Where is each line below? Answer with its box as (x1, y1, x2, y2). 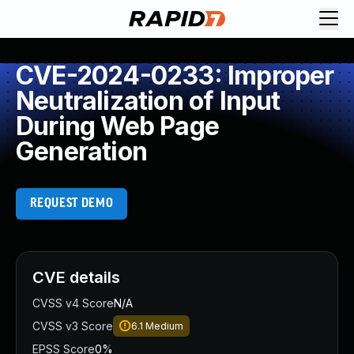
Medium (145, 320, 183, 332)
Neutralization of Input (16, 85, 281, 116)
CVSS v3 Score (32, 319, 113, 333)
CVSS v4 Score (32, 296, 114, 310)
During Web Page (16, 111, 219, 141)
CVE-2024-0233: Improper (16, 60, 334, 91)
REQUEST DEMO (29, 197, 114, 210)
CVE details (32, 268, 120, 287)
